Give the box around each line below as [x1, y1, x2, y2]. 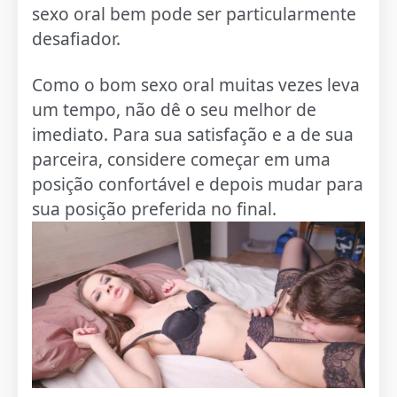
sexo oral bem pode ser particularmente [32, 2, 357, 27]
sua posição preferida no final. [32, 197, 277, 222]
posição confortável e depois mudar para [32, 172, 364, 197]
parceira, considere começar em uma [32, 147, 331, 172]
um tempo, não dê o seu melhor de [32, 97, 317, 122]
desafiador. [32, 27, 121, 51]
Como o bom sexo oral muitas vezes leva [32, 73, 361, 97]
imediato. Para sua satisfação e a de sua [32, 122, 354, 147]
